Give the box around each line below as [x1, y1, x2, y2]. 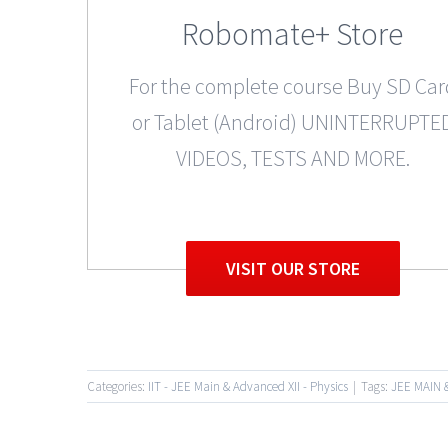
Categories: [87, 377, 148, 395]
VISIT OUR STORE [225, 257, 360, 281]
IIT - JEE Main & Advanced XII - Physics [148, 377, 348, 395]
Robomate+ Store [182, 13, 404, 54]
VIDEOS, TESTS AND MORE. [175, 143, 410, 172]
